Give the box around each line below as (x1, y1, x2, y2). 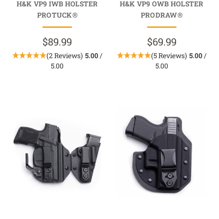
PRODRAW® (140, 10, 183, 20)
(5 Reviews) (151, 51, 187, 61)
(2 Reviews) (46, 51, 83, 61)
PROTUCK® (37, 10, 78, 20)
